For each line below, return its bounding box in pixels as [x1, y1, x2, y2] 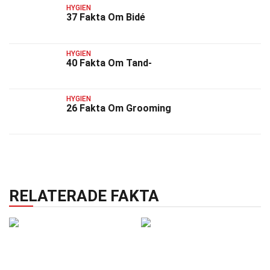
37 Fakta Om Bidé [66, 11, 145, 24]
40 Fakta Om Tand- [66, 57, 152, 69]
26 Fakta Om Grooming [66, 102, 171, 114]
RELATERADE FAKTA [9, 187, 159, 206]
